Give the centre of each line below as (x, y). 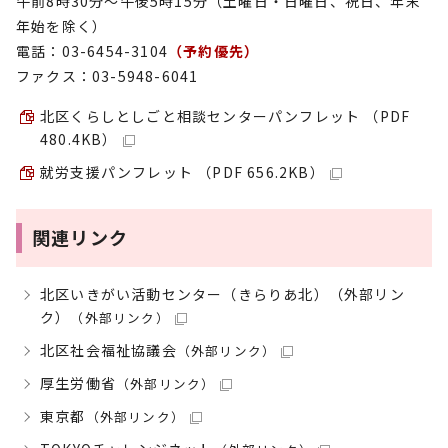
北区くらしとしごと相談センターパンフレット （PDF (225, 116)
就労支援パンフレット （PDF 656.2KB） (182, 172)
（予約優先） (214, 51)
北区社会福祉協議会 (108, 350)
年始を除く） (62, 26)
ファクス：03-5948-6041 (107, 76)
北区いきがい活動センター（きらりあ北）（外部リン (222, 294)
